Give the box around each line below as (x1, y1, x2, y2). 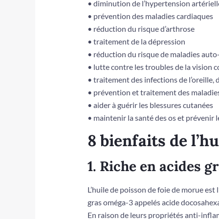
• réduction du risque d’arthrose (87, 24, 195, 34)
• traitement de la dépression (87, 37, 185, 46)
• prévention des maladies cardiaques (87, 11, 213, 21)
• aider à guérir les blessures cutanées (87, 100, 213, 110)
